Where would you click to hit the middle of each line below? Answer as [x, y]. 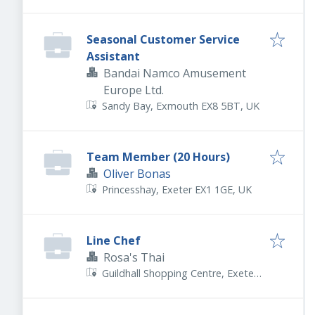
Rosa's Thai [134, 258]
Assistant [113, 57]
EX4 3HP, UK [131, 288]
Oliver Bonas [137, 174]
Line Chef [114, 241]
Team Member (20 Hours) [158, 157]
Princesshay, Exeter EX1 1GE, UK [177, 190]
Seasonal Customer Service [163, 40]
